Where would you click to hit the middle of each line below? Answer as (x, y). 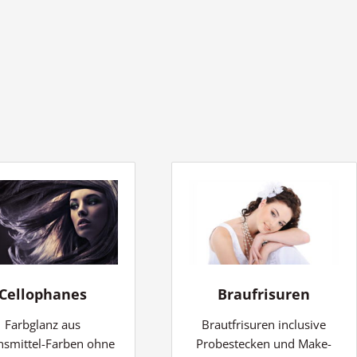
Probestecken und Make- (264, 343)
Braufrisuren (264, 294)
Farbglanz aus (43, 324)
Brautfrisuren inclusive (264, 324)
